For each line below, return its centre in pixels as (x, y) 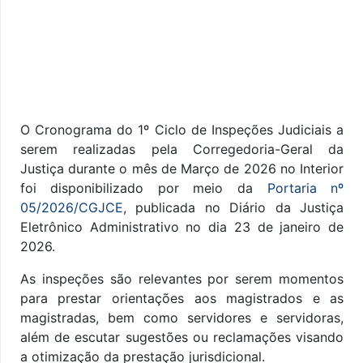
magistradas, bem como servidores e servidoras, (182, 318)
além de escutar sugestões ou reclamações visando (182, 337)
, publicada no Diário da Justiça (233, 208)
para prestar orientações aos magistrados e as (182, 299)
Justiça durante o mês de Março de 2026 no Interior (182, 169)
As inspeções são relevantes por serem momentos (182, 279)
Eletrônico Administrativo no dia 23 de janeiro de (182, 227)
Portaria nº (305, 188)
